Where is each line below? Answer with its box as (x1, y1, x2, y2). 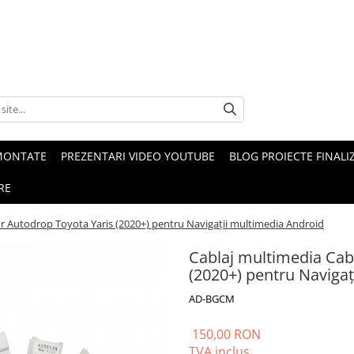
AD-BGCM (189, 292, 235, 306)
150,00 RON (192, 326, 261, 343)
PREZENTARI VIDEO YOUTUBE (61, 149, 215, 164)
